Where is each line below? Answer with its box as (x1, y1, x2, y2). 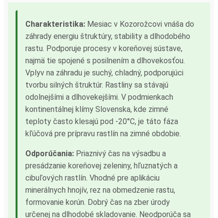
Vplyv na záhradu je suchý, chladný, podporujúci (25, 68, 183, 77)
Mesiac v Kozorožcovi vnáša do (85, 19, 194, 29)
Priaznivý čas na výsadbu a (74, 148, 166, 158)
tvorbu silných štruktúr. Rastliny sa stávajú (25, 80, 168, 90)
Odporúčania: (25, 148, 74, 158)
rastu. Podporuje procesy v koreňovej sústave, (25, 43, 182, 53)
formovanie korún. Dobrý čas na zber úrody (25, 197, 170, 207)
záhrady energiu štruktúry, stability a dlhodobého (25, 31, 190, 41)
